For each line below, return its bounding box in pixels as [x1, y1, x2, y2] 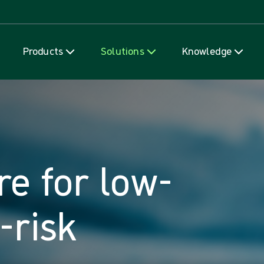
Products [22, 44, 64, 58]
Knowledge [181, 44, 232, 58]
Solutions [101, 44, 144, 58]
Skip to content [102, 2, 162, 13]
